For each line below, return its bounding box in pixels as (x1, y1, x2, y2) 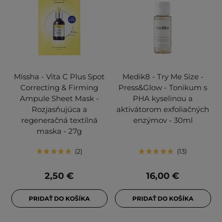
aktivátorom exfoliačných (116, 105, 209, 114)
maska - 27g (37, 126, 82, 136)
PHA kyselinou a (133, 94, 193, 104)
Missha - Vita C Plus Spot (14, 72, 105, 82)
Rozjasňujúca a (31, 105, 87, 114)
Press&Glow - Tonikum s (118, 83, 207, 93)
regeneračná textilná (21, 115, 98, 125)
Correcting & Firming (20, 83, 98, 93)
